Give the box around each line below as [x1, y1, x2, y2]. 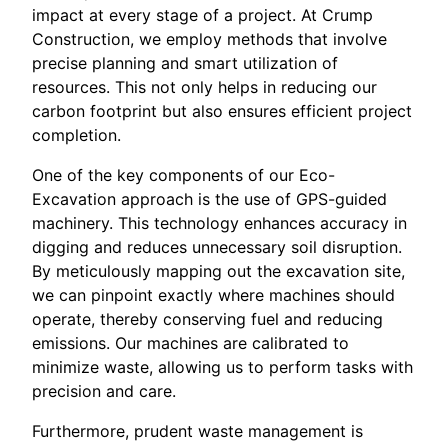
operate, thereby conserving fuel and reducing [32, 309, 383, 329]
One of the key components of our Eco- [32, 165, 335, 185]
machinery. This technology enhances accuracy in [32, 213, 407, 233]
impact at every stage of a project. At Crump [32, 5, 373, 25]
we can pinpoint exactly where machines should [32, 285, 395, 305]
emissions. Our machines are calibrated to [32, 333, 349, 353]
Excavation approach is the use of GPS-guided [32, 189, 387, 209]
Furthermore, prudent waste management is [32, 421, 363, 441]
